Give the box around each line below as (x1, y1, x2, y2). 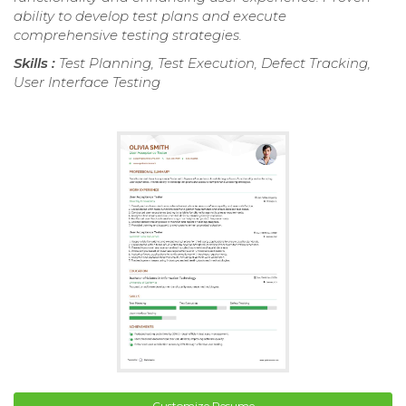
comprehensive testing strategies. (14, 26, 242, 44)
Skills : (14, 54, 59, 72)
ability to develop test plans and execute (14, 7, 286, 25)
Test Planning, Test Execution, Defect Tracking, (59, 54, 371, 72)
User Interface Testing (14, 73, 160, 92)
